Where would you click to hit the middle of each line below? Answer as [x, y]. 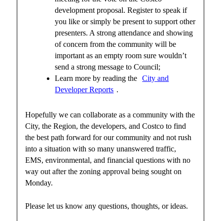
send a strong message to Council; [108, 67]
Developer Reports [84, 89]
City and [156, 78]
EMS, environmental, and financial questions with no [108, 160]
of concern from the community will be [116, 44]
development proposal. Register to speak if [121, 10]
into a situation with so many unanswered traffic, [101, 148]
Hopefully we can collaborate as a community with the [110, 114]
